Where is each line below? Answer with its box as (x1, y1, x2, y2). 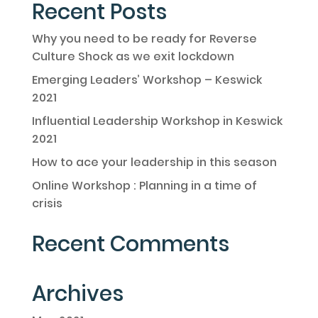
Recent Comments (31, 229, 229, 260)
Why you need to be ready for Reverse (31, 31, 257, 48)
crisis (31, 195, 62, 212)
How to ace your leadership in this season (31, 154, 277, 171)
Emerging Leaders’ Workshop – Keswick (31, 72, 262, 89)
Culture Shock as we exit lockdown (31, 48, 234, 65)
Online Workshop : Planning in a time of (31, 177, 257, 194)
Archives (31, 279, 124, 309)
